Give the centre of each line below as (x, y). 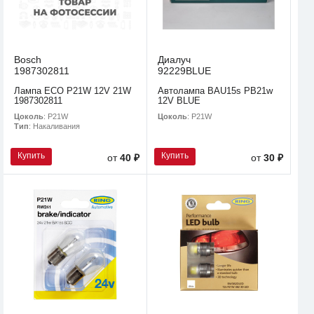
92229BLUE (184, 71)
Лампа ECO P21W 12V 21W (73, 91)
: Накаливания (54, 127)
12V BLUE (179, 101)
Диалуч (174, 60)
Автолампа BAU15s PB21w (215, 91)
